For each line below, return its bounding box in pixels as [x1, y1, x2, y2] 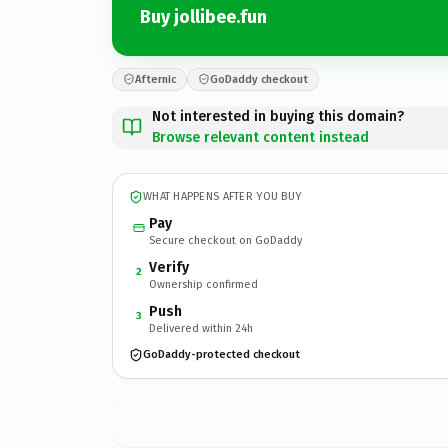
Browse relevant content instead [152, 128, 369, 146]
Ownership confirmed [149, 277, 258, 291]
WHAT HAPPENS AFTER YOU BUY [143, 190, 302, 203]
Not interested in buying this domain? [152, 107, 404, 125]
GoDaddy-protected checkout [143, 348, 300, 361]
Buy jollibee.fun [140, 6, 267, 28]
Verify [149, 258, 189, 276]
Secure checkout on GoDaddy [149, 233, 302, 247]
